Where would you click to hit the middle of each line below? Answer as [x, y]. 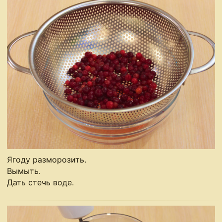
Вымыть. [24, 171]
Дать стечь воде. [41, 182]
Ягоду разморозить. [47, 159]
